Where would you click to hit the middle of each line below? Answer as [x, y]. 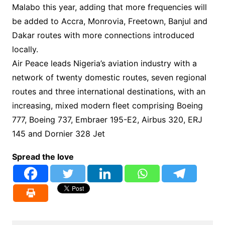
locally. [25, 49]
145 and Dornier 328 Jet [58, 133]
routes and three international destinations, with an [108, 91]
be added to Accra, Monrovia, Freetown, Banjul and [109, 21]
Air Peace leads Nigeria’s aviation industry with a [104, 63]
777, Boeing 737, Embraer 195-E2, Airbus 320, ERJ [107, 119]
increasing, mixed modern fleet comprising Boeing [107, 105]
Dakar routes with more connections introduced [103, 35]
